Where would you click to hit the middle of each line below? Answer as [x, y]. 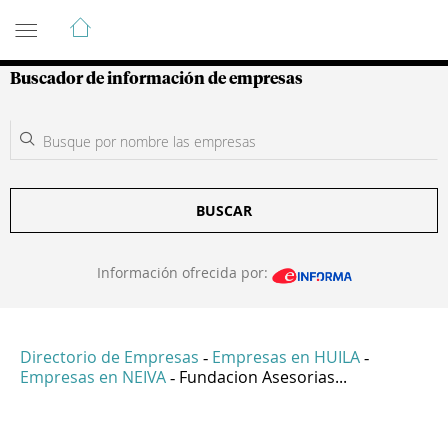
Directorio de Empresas [109, 357]
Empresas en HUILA [286, 357]
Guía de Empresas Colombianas [189, 19]
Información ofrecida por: [184, 272]
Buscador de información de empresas [156, 79]
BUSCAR [224, 210]
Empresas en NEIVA [93, 377]
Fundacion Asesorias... [263, 377]
